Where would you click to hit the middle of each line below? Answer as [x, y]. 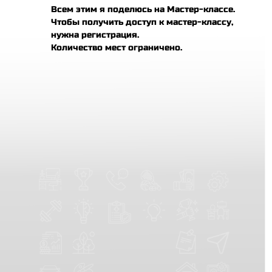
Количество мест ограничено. [117, 48]
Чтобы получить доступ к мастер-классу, [142, 22]
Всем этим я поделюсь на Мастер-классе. [143, 9]
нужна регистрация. [95, 35]
